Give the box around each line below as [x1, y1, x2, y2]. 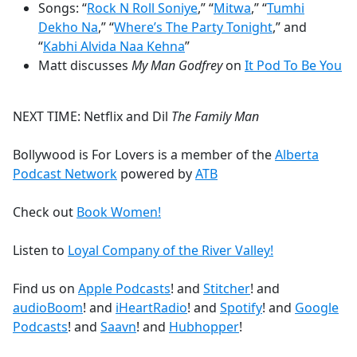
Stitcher [203, 280, 250, 298]
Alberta [275, 146, 319, 164]
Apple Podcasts [78, 280, 171, 298]
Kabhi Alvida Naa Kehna [43, 37, 185, 56]
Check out [13, 203, 76, 222]
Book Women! [76, 203, 161, 222]
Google [295, 299, 339, 317]
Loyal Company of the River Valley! [68, 241, 273, 260]
